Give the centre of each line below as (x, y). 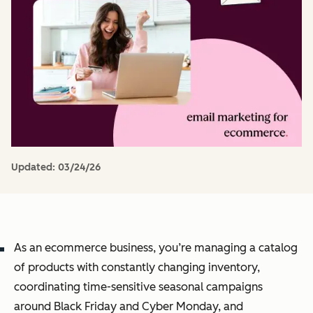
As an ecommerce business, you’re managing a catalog (156, 248)
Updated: (35, 167)
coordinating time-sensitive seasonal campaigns (138, 287)
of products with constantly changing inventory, (137, 267)
